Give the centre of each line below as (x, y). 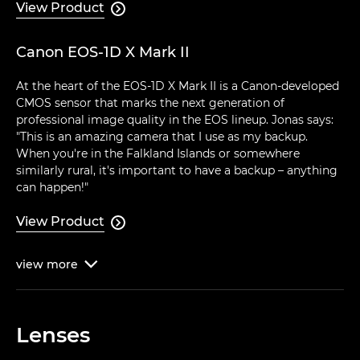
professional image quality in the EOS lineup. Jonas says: (175, 120)
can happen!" (52, 188)
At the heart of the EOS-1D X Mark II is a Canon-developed (178, 86)
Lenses (53, 335)
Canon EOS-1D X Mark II (103, 53)
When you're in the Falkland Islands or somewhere (158, 154)
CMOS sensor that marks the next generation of (150, 103)
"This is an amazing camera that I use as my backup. (162, 137)
